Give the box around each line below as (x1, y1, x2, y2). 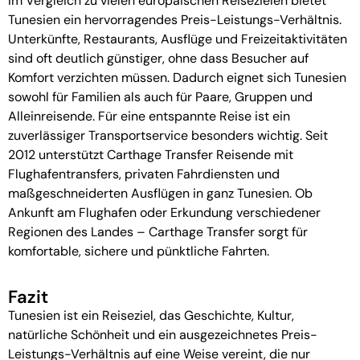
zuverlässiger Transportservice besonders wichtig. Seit (8, 126, 328, 144)
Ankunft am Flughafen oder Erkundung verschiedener (8, 203, 321, 221)
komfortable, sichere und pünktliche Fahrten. (8, 242, 269, 260)
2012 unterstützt (8, 145, 107, 163)
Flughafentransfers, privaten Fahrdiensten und (8, 165, 280, 182)
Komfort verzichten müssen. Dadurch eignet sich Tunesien (8, 68, 346, 86)
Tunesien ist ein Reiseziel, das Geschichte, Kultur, (8, 307, 294, 325)
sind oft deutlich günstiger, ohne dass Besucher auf (8, 49, 309, 67)
